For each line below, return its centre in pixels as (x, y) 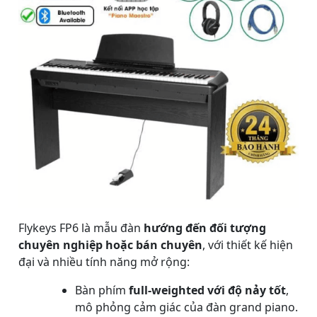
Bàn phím (102, 290)
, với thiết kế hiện (248, 244)
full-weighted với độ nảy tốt (207, 290)
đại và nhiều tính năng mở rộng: (104, 261)
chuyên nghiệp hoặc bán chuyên (110, 244)
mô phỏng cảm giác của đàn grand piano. (186, 307)
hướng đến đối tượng (205, 227)
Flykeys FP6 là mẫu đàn (81, 227)
